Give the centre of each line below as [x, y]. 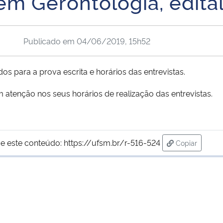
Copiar [186, 142]
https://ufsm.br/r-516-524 [112, 142]
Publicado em [50, 41]
